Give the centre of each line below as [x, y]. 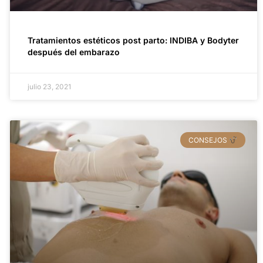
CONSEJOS [208, 140]
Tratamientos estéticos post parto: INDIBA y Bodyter [133, 41]
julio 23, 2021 [49, 87]
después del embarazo [73, 52]
